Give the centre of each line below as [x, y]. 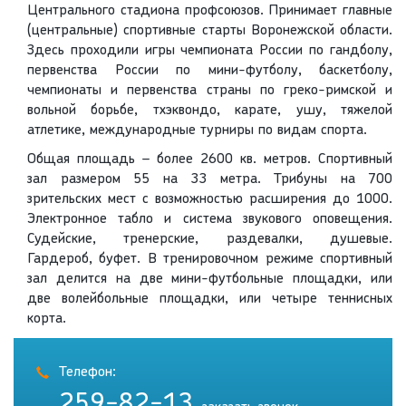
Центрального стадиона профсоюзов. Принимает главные [210, 11]
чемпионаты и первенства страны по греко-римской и [210, 91]
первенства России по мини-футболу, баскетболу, [210, 71]
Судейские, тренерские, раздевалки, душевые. [210, 240]
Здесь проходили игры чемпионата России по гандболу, [210, 51]
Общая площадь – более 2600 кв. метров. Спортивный [210, 160]
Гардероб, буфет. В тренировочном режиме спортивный [210, 260]
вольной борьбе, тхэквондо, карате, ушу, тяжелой [210, 111]
